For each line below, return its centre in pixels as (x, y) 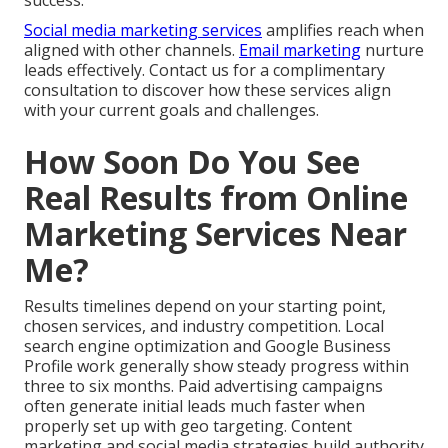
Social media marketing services (143, 30)
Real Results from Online (216, 198)
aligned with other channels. (131, 50)
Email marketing (300, 50)
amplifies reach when (343, 30)
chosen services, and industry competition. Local (204, 326)
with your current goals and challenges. (171, 110)
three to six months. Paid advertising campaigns (203, 386)
